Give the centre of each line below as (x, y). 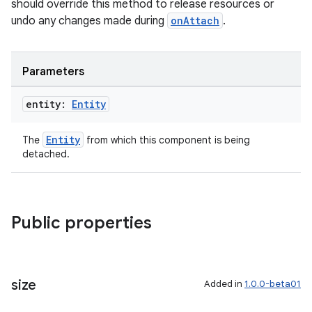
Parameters (53, 72)
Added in (224, 284)
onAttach (195, 21)
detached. (46, 154)
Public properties (81, 223)
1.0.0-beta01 (273, 284)
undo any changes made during (89, 21)
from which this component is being (167, 140)
